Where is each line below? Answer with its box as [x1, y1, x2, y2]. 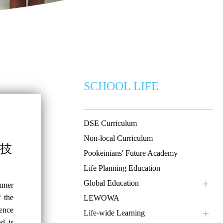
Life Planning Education [84, 163, 160, 172]
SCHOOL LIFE [84, 79, 159, 93]
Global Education [84, 178, 139, 187]
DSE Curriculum [84, 118, 137, 127]
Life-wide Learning [84, 208, 145, 217]
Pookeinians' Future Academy [84, 148, 178, 157]
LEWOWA [84, 193, 119, 202]
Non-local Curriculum [84, 133, 153, 142]
